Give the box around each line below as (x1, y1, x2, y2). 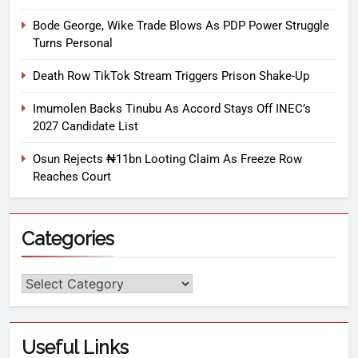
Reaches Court (33, 169, 111, 184)
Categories (22, 227, 114, 249)
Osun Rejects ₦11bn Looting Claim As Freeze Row (33, 151, 302, 166)
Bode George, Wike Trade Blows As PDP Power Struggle (33, 18, 329, 33)
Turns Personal (33, 35, 113, 50)
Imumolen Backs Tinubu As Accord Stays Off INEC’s (33, 101, 311, 116)
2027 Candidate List (33, 118, 138, 133)
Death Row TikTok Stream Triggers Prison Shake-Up (33, 68, 309, 83)
